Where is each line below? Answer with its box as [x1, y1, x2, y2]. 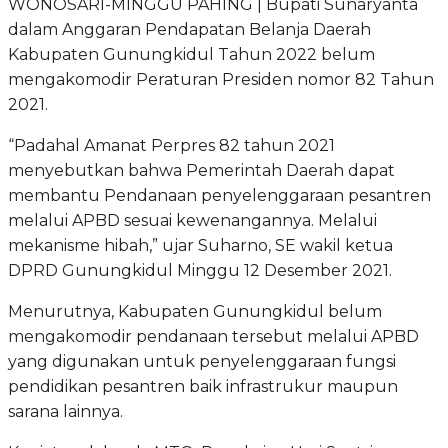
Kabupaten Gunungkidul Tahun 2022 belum [8, 44, 375, 64]
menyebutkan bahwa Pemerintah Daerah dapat [8, 160, 395, 180]
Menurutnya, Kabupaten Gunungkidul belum [8, 301, 382, 321]
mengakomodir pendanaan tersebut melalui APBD [8, 326, 419, 346]
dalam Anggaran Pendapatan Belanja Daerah [8, 19, 371, 39]
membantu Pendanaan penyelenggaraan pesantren [8, 185, 431, 205]
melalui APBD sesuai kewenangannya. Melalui [8, 210, 377, 230]
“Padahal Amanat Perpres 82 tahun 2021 [8, 135, 335, 155]
